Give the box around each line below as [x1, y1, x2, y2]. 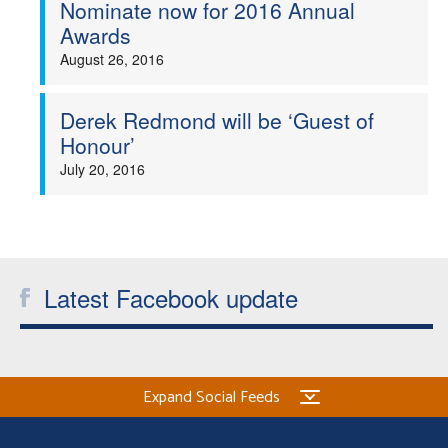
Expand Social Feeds [143, 384, 280, 411]
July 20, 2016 [60, 159, 145, 179]
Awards [60, 20, 131, 50]
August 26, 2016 [60, 49, 164, 69]
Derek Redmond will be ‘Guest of [60, 105, 374, 135]
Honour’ [60, 130, 135, 160]
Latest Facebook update [44, 280, 298, 315]
